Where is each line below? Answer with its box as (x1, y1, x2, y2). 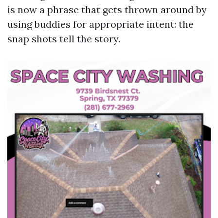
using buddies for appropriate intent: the (7, 18, 194, 30)
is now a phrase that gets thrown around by (7, 3, 207, 16)
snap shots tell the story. (7, 33, 120, 45)
